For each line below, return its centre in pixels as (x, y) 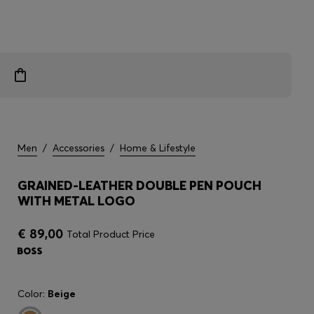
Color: (33, 294)
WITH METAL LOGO (76, 201)
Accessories (78, 148)
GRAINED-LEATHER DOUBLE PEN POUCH (139, 185)
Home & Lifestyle (158, 148)
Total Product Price (111, 234)
